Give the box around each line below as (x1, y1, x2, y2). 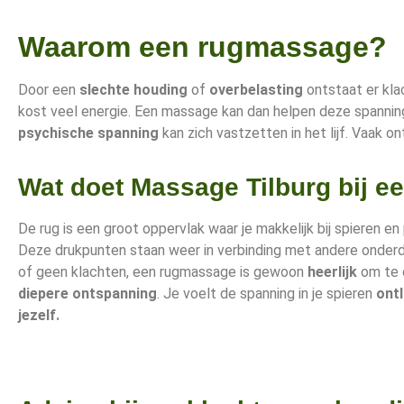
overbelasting (209, 80, 303, 98)
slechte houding (79, 80, 188, 98)
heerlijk (308, 262, 357, 280)
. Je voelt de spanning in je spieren (157, 284, 376, 302)
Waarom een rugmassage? (18, 30, 387, 63)
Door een (18, 80, 79, 98)
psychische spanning (18, 124, 159, 142)
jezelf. (18, 306, 60, 324)
